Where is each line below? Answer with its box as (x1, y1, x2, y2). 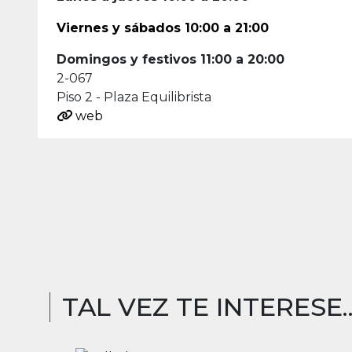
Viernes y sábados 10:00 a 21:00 (57, 20, 269, 35)
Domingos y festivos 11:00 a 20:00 (57, 52, 284, 67)
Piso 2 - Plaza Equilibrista (57, 90, 211, 104)
